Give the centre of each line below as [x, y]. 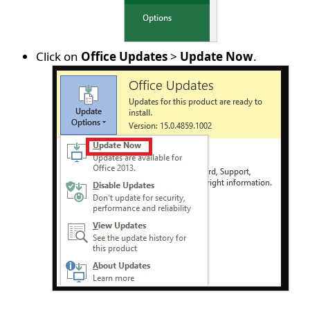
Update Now [217, 57]
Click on [59, 57]
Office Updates [125, 57]
